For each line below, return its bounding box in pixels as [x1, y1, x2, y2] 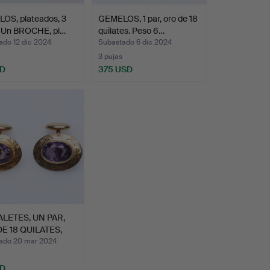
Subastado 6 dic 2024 [98, 37, 172, 47]
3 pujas [98, 51, 122, 61]
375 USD [98, 63, 133, 75]
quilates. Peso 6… [98, 25, 165, 36]
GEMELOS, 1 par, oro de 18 [98, 13, 198, 24]
